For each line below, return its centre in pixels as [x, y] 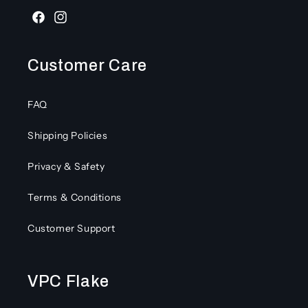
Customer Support [71, 228]
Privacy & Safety [66, 166]
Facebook [53, 24]
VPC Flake [68, 281]
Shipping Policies [68, 135]
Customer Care [87, 65]
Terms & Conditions [75, 197]
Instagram [76, 24]
